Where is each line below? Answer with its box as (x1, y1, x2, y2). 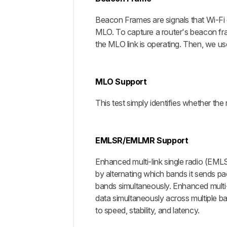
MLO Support (95, 77, 147, 87)
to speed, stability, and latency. (95, 205, 200, 215)
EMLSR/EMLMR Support (95, 135, 188, 145)
